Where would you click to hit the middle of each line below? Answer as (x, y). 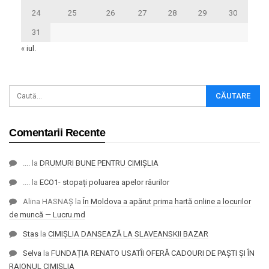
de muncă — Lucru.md (47, 214)
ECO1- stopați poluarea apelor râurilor (104, 182)
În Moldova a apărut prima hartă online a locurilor (167, 201)
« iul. (29, 48)
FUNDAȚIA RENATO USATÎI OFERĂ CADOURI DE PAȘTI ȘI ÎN (153, 253)
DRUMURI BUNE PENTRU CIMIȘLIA (99, 163)
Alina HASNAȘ (48, 201)
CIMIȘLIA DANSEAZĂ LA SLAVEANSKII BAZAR (128, 234)
